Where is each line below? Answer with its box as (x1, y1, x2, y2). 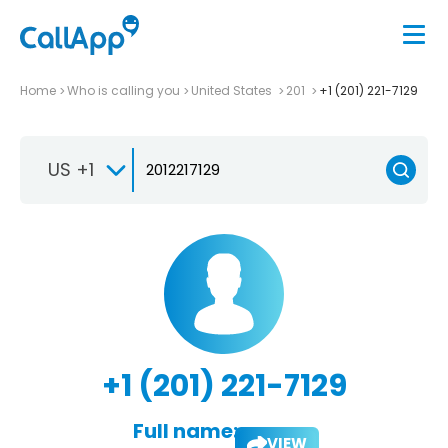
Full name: (132, 416, 238, 445)
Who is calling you (67, 81, 180, 99)
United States (191, 81, 275, 99)
